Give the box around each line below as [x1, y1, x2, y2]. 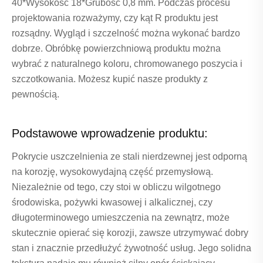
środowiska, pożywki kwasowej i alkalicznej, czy [12, 197, 213, 208]
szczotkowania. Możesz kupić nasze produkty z [12, 74, 208, 85]
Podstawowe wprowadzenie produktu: [12, 127, 208, 140]
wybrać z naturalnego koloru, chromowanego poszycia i [12, 59, 242, 69]
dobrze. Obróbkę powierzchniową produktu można [12, 43, 221, 54]
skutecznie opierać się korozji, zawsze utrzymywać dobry [12, 228, 248, 238]
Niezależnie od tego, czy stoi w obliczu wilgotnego [12, 182, 221, 193]
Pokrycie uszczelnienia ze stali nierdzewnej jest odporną [12, 151, 247, 162]
